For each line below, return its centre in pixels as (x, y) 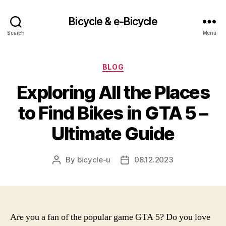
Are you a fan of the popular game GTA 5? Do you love (110, 217)
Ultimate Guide (113, 133)
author (68, 171)
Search (16, 33)
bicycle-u (94, 159)
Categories (135, 65)
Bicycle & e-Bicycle (113, 21)
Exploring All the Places (113, 92)
